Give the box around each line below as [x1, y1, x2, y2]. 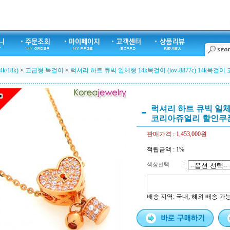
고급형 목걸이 [25, 67, 64, 74]
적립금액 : [147, 146, 176, 153]
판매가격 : [147, 130, 176, 138]
